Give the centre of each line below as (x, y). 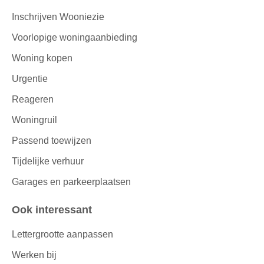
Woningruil (34, 120)
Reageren (33, 99)
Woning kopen (42, 58)
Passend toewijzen (52, 140)
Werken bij (34, 255)
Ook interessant (56, 209)
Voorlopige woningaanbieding (75, 37)
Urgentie (30, 78)
